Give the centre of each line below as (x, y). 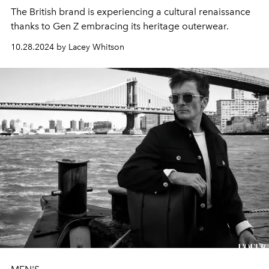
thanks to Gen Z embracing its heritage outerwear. (120, 26)
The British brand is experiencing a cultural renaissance (131, 12)
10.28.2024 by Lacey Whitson (68, 47)
